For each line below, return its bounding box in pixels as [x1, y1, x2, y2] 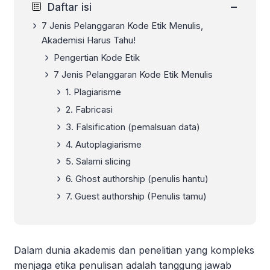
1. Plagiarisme [66, 86, 121, 98]
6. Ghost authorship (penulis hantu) [66, 173, 209, 185]
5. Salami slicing [66, 155, 131, 168]
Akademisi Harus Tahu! [42, 34, 136, 46]
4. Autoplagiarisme [66, 138, 142, 150]
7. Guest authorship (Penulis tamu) [66, 190, 207, 202]
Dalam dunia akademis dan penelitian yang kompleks [14, 243, 254, 256]
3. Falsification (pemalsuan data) [66, 121, 200, 133]
